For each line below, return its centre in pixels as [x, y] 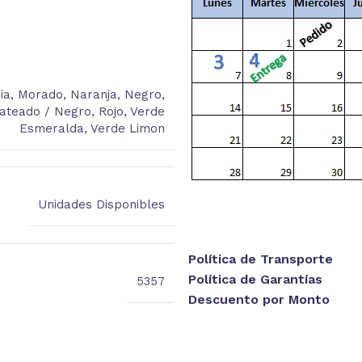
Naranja [93, 94]
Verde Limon [127, 128]
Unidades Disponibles [101, 204]
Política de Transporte [260, 259]
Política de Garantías [255, 279]
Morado [40, 94]
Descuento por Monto [259, 299]
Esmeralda [51, 128]
